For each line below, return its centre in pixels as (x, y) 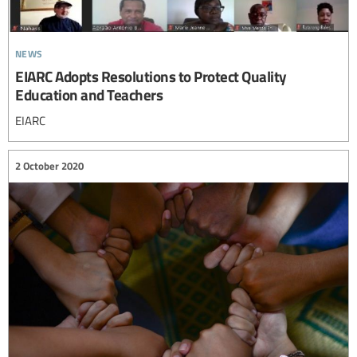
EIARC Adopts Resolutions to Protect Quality (151, 76)
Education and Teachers (89, 94)
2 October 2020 (49, 166)
